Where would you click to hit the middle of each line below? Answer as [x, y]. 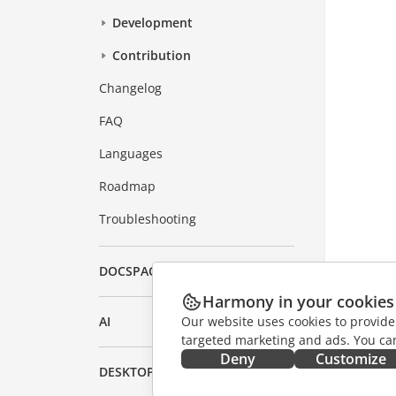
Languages [131, 154]
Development [153, 23]
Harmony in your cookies [298, 301]
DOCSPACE [132, 271]
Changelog [131, 88]
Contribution [152, 56]
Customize [351, 359]
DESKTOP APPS [145, 372]
